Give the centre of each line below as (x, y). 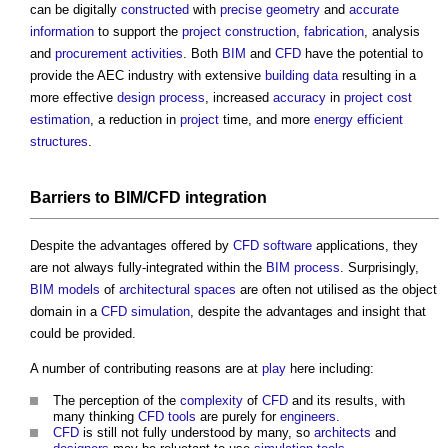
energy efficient (358, 120)
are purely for (238, 417)
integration (226, 198)
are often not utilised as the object (336, 290)
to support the (138, 32)
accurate (374, 10)
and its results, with (346, 401)
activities (157, 54)
